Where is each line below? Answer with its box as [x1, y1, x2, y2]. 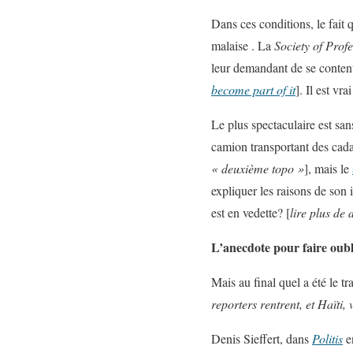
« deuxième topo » [211, 160, 304, 176]
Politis [312, 330, 343, 347]
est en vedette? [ [211, 204, 290, 221]
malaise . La [211, 37, 274, 54]
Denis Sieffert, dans [211, 330, 312, 347]
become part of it [211, 81, 295, 98]
